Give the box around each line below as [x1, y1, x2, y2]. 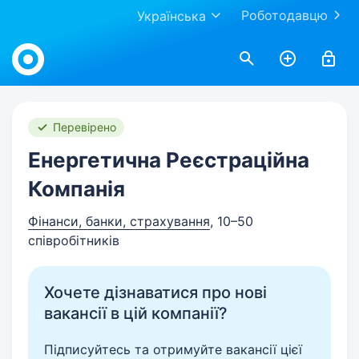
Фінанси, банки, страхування [28, 213, 210, 229]
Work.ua [11, 34, 60, 50]
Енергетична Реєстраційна [28, 147, 309, 172]
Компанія [28, 176, 125, 201]
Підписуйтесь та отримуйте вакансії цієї [44, 341, 302, 357]
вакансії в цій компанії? [44, 304, 228, 323]
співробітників [28, 232, 119, 248]
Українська [137, 8, 206, 24]
